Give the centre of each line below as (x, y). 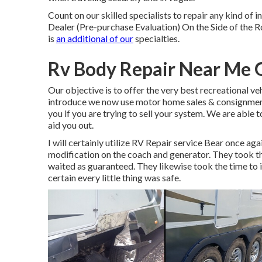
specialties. (156, 38)
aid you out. (71, 125)
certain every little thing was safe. (114, 177)
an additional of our (95, 38)
